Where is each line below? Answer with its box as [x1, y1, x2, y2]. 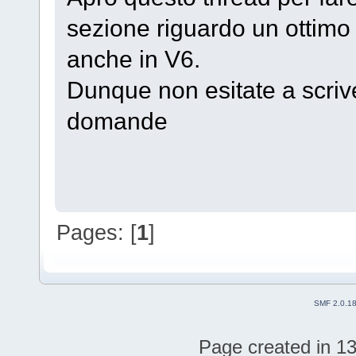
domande [66, 107, 168, 135]
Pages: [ [56, 219, 137, 245]
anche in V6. [66, 45, 200, 73]
